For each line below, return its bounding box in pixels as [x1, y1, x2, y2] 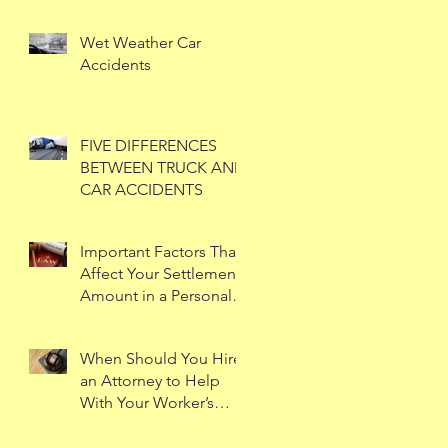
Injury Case [80, 308, 157, 327]
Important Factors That [80, 242, 241, 261]
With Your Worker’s [80, 393, 214, 412]
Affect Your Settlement [80, 264, 241, 283]
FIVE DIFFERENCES [80, 136, 217, 155]
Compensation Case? [80, 415, 232, 434]
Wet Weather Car [80, 33, 201, 52]
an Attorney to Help [80, 371, 220, 390]
